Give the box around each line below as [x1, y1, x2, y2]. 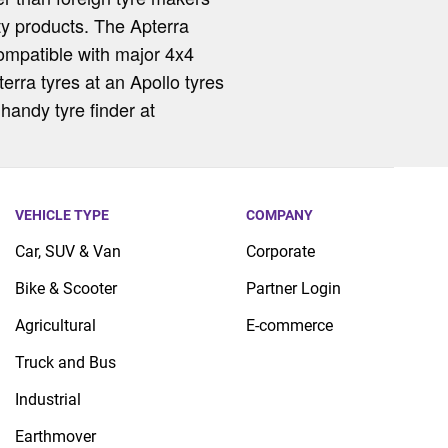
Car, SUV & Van [14, 241, 121, 261]
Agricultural [14, 315, 96, 335]
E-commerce [245, 315, 333, 335]
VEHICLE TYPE [14, 206, 109, 223]
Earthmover [14, 426, 96, 446]
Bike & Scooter [14, 278, 117, 298]
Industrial [14, 389, 81, 409]
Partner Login [245, 278, 341, 298]
